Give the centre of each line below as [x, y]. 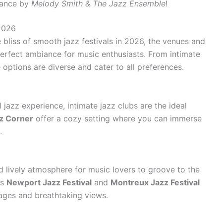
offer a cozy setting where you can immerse [117, 118]
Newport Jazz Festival [49, 183]
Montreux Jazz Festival [155, 183]
